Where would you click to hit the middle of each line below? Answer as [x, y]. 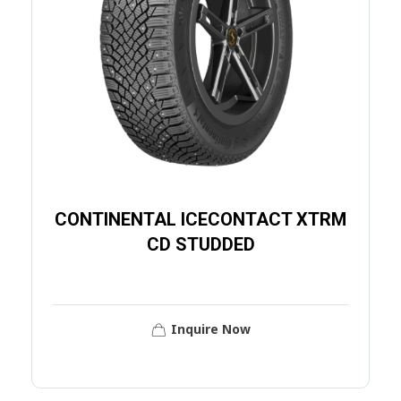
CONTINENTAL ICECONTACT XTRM [200, 219]
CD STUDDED [200, 244]
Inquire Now [210, 329]
